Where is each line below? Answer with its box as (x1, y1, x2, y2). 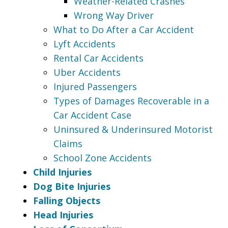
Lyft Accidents (53, 37, 116, 50)
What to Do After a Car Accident (53, 23, 194, 36)
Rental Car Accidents (53, 51, 144, 64)
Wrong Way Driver (74, 9, 154, 21)
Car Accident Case (53, 108, 131, 121)
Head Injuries (33, 208, 93, 221)
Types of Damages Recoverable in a (53, 94, 209, 107)
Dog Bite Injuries (33, 180, 110, 192)
